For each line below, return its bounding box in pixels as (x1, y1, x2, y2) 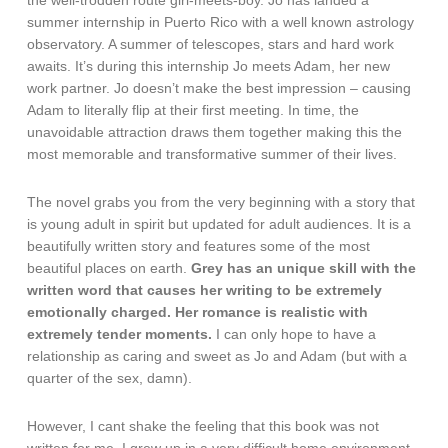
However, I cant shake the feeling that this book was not (27, 418, 380, 435)
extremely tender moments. (27, 326, 213, 343)
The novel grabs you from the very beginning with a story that (27, 194, 416, 211)
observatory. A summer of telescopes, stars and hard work (27, 36, 395, 53)
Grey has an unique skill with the (191, 260, 417, 277)
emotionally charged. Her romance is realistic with (27, 304, 369, 321)
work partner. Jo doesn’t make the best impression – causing (27, 80, 412, 97)
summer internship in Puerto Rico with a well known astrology (27, 14, 415, 31)
